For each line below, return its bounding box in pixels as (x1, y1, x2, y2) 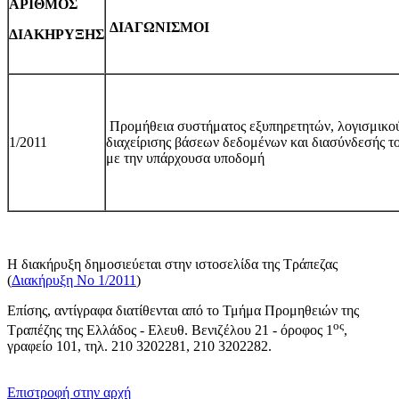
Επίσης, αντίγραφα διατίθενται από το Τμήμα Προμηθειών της (7, 302, 359, 318)
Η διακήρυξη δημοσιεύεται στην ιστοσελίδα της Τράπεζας (7, 256, 338, 272)
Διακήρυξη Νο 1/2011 (12, 272, 136, 288)
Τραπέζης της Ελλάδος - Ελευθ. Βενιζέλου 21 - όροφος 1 (7, 322, 333, 338)
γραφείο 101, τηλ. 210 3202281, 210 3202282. (7, 338, 272, 354)
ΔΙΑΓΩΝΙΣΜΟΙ (106, 19, 209, 35)
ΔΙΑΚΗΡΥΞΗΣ (9, 26, 104, 42)
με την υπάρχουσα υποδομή (106, 150, 265, 166)
